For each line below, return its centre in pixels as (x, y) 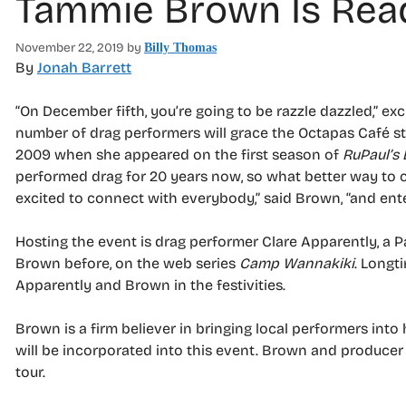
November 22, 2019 (70, 47)
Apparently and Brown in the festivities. (150, 285)
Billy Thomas (180, 47)
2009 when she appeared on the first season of (179, 154)
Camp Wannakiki (297, 263)
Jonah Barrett (84, 67)
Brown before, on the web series (127, 263)
